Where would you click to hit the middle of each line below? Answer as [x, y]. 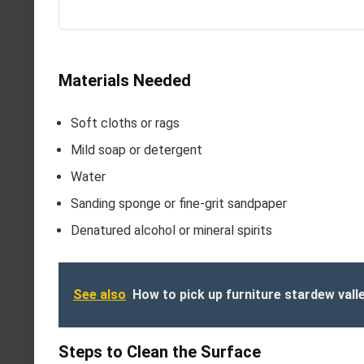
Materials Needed [125, 81]
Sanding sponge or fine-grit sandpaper [179, 204]
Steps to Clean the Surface [160, 352]
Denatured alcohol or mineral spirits [171, 231]
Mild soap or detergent [136, 150]
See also [100, 295]
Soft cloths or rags [125, 123]
